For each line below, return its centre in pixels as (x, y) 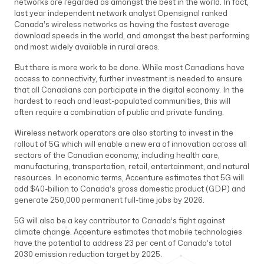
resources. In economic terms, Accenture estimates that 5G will (129, 178)
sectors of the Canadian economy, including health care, (117, 156)
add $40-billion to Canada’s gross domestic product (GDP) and (130, 189)
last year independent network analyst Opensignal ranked (121, 14)
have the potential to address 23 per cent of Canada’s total (123, 243)
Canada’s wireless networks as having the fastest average (122, 25)
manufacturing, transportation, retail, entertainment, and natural (132, 167)
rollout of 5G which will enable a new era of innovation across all (131, 144)
